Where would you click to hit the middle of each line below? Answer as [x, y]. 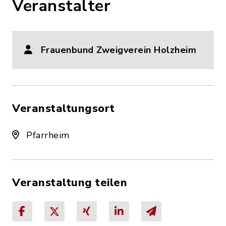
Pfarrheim [46, 135]
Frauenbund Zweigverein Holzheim [118, 50]
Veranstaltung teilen [70, 183]
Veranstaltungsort [64, 108]
